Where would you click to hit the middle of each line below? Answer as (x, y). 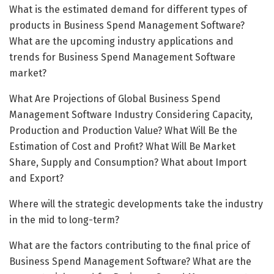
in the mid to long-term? (64, 220)
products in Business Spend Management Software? (127, 25)
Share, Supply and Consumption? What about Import (128, 162)
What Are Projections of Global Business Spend (115, 98)
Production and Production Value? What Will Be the (123, 130)
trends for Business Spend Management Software (122, 57)
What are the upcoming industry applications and (121, 41)
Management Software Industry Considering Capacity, (131, 114)
